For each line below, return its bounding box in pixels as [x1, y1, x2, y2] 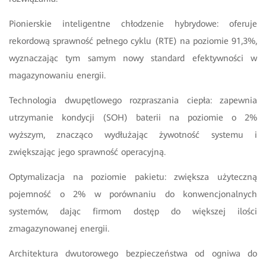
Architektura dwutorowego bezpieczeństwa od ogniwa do [9, 248, 257, 259]
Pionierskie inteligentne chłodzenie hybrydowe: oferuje [9, 18, 257, 30]
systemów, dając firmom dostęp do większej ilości [9, 206, 257, 217]
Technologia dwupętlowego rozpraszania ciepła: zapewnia [9, 95, 257, 106]
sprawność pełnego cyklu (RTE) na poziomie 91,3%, [53, 36, 258, 47]
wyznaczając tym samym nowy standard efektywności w [9, 53, 257, 64]
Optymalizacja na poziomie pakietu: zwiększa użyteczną [9, 172, 257, 183]
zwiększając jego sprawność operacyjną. [9, 147, 166, 158]
